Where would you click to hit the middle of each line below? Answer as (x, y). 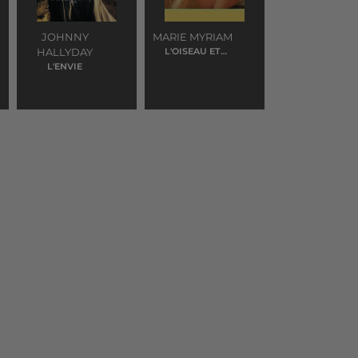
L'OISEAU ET (193, 51)
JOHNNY (65, 37)
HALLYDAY (65, 52)
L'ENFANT (193, 64)
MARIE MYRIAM (193, 37)
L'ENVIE (65, 66)
